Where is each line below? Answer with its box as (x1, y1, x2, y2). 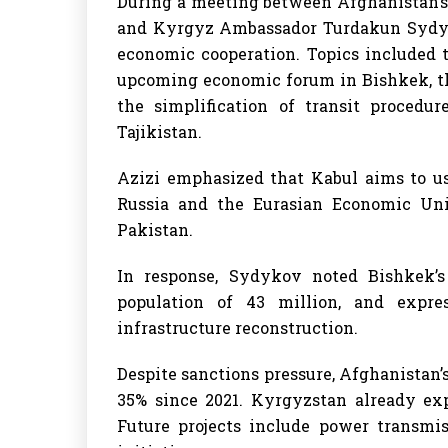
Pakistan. (117, 219, 193, 240)
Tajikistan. (117, 121, 202, 142)
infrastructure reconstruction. (117, 317, 358, 338)
